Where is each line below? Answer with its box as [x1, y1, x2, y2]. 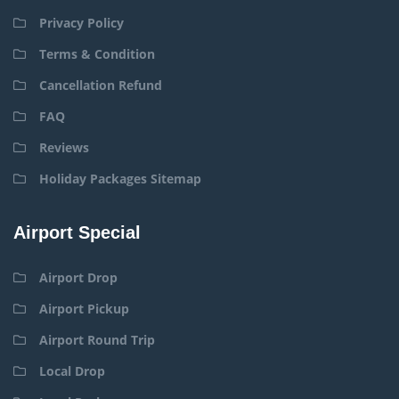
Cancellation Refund [39, 76, 162, 94]
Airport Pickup [39, 299, 129, 317]
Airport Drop [39, 268, 118, 286]
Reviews [39, 138, 89, 156]
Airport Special [13, 222, 141, 242]
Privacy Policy [39, 13, 124, 31]
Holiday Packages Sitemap [39, 169, 201, 187]
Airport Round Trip [39, 330, 155, 348]
